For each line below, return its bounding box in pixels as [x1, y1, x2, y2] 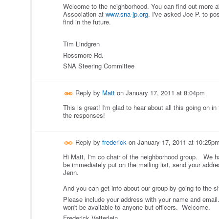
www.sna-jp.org [106, 9, 148, 19]
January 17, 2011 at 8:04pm [126, 88, 205, 98]
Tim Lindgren [63, 39, 100, 49]
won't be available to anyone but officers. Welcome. [63, 202, 212, 212]
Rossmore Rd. [63, 50, 104, 60]
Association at [63, 9, 106, 19]
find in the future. [63, 17, 111, 27]
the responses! [63, 110, 105, 120]
